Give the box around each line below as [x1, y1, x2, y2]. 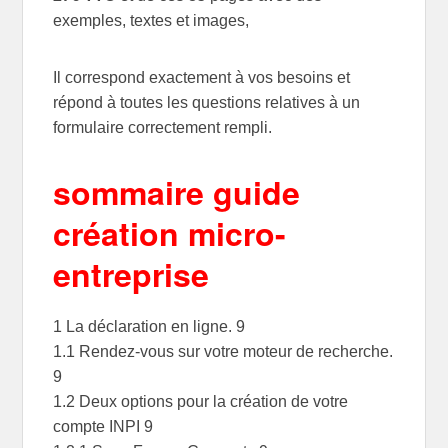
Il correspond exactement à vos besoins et [53, 68, 351, 86]
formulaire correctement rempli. [53, 118, 273, 136]
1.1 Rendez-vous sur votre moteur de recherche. [53, 343, 394, 361]
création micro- [53, 209, 287, 256]
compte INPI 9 [53, 418, 154, 436]
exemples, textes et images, [53, 11, 250, 29]
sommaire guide [53, 168, 301, 215]
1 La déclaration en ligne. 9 [53, 318, 246, 336]
